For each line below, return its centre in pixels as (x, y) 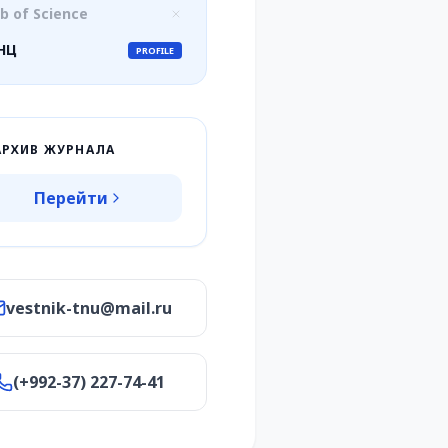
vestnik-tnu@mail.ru (89, 308)
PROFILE (154, 50)
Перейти (71, 198)
